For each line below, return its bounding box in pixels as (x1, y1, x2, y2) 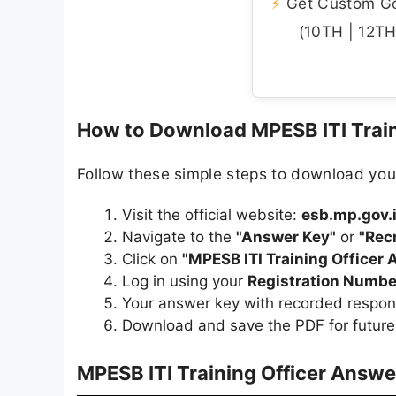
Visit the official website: (122, 205, 301, 224)
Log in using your (122, 271, 247, 290)
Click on (122, 249, 182, 268)
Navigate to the (122, 227, 236, 246)
